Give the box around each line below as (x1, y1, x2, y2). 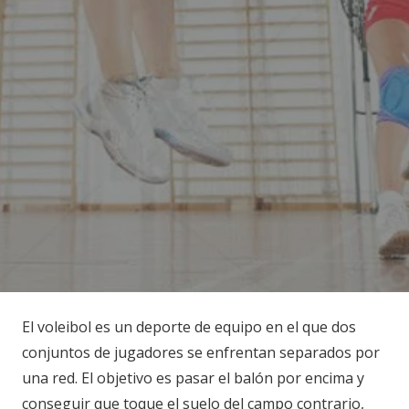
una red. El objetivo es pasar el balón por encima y (22, 367, 364, 388)
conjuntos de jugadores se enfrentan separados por (22, 341, 380, 362)
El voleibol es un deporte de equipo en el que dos (22, 316, 356, 337)
